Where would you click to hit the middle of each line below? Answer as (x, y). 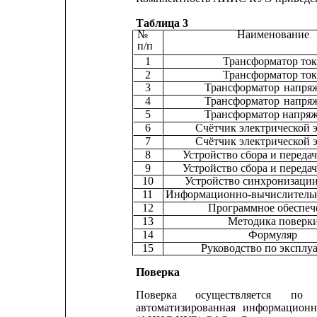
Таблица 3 (162, 23)
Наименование (273, 35)
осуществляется (233, 295)
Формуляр (272, 234)
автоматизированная (185, 308)
